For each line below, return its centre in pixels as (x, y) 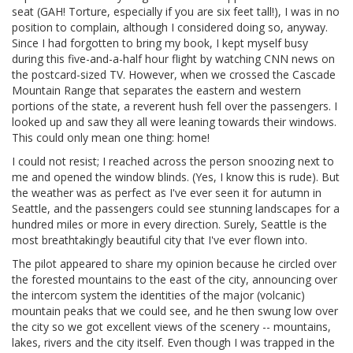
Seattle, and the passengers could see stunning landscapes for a (176, 209)
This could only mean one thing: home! (111, 138)
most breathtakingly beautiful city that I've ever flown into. (160, 240)
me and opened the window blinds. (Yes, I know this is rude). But (176, 177)
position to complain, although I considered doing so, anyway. (170, 28)
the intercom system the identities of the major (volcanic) (158, 295)
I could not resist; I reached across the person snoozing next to (173, 162)
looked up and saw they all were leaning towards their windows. (174, 122)
